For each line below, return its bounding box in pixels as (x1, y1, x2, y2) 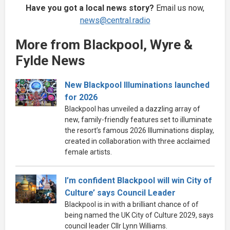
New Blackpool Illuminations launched (65, 80, 209, 90)
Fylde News (15, 52, 85, 68)
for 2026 (65, 92, 98, 102)
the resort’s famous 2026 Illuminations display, (65, 126, 214, 135)
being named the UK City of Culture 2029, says (65, 210, 214, 219)
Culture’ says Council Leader (65, 187, 176, 198)
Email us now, (154, 3, 204, 13)
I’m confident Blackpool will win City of (65, 175, 212, 185)
